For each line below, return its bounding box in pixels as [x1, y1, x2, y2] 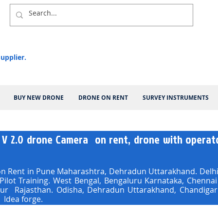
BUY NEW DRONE [14, 93, 64, 102]
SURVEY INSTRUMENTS [143, 93, 209, 102]
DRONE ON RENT [78, 93, 128, 102]
